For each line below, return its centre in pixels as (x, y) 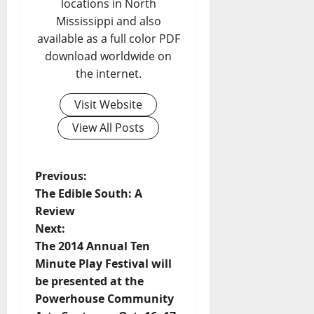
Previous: (61, 176)
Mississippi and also (108, 21)
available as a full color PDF (108, 38)
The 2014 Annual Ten (93, 246)
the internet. (108, 73)
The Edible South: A (89, 193)
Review (55, 211)
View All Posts (109, 127)
